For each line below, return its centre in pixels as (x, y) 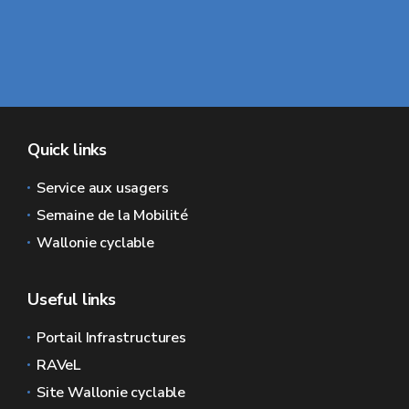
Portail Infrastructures (111, 338)
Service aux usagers (103, 189)
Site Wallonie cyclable (111, 393)
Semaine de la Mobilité (113, 216)
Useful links (72, 300)
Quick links (68, 150)
